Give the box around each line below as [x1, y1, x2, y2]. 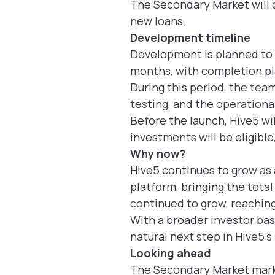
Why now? [130, 145, 185, 161]
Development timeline [130, 29, 250, 45]
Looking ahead [130, 245, 211, 260]
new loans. [130, 13, 186, 28]
